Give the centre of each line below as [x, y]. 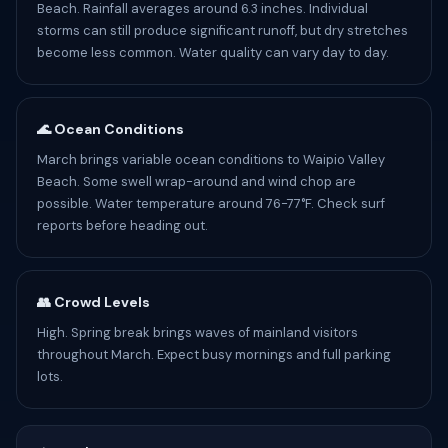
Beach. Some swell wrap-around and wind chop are [196, 181]
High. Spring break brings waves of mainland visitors [197, 332]
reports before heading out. [122, 225]
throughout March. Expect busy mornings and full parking [214, 354]
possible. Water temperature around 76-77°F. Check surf [211, 203]
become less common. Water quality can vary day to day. [213, 52]
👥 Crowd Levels [93, 302]
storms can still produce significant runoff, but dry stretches [222, 30]
